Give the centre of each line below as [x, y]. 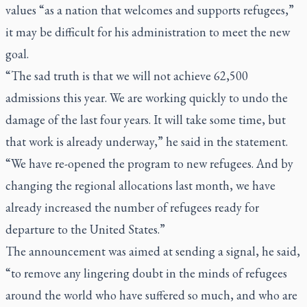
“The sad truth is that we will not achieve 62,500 [127, 76]
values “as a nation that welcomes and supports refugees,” [150, 10]
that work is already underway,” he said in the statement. [147, 142]
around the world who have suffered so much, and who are [151, 295]
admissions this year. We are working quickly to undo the [147, 98]
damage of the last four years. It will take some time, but [146, 120]
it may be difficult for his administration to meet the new [148, 32]
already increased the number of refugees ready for [132, 207]
